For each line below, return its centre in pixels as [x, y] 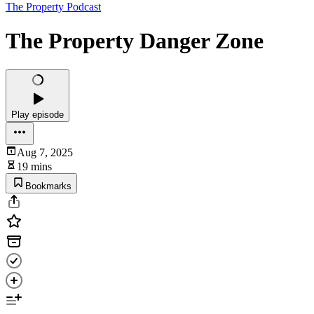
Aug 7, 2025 [45, 152]
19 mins [34, 166]
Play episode [37, 114]
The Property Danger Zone [135, 41]
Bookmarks [48, 186]
